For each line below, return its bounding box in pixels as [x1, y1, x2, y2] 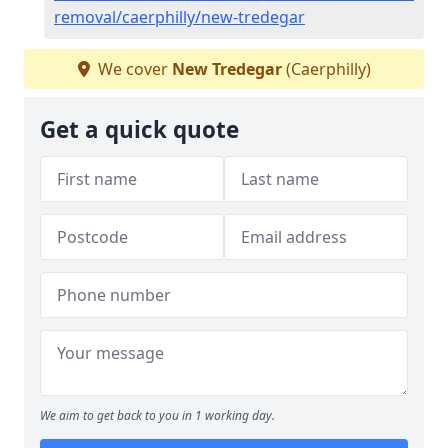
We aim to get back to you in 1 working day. [40, 406, 275, 424]
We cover [93, 57, 172, 80]
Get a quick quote [40, 113, 239, 145]
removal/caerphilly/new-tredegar [54, 5, 305, 28]
